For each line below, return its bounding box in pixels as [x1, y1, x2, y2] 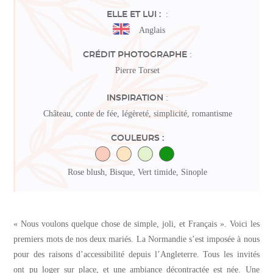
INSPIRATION [107, 94, 163, 102]
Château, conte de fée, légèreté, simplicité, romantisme [43, 109, 232, 118]
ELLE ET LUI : [107, 10, 163, 19]
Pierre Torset [115, 66, 160, 75]
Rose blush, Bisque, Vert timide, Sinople [68, 168, 207, 177]
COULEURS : [111, 134, 164, 143]
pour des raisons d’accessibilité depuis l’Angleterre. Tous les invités [13, 250, 260, 259]
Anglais [139, 26, 165, 35]
